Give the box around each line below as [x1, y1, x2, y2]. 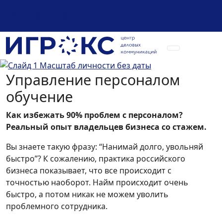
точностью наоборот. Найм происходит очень [6, 177, 188, 188]
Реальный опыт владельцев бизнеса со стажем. [6, 121, 207, 132]
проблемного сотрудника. [6, 201, 108, 212]
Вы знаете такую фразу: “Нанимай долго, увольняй [6, 141, 203, 152]
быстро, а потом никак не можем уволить [6, 189, 168, 200]
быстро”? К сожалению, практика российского [6, 153, 185, 164]
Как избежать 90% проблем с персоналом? [6, 110, 183, 120]
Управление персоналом [6, 70, 180, 89]
